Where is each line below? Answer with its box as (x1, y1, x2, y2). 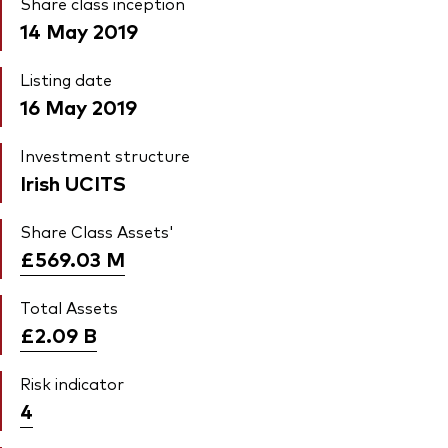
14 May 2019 (20, 17, 138, 45)
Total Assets (20, 296, 118, 319)
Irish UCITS (20, 169, 126, 197)
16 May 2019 (20, 93, 137, 121)
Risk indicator (20, 372, 124, 395)
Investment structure (20, 144, 190, 167)
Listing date (20, 68, 112, 91)
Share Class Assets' (20, 220, 174, 243)
